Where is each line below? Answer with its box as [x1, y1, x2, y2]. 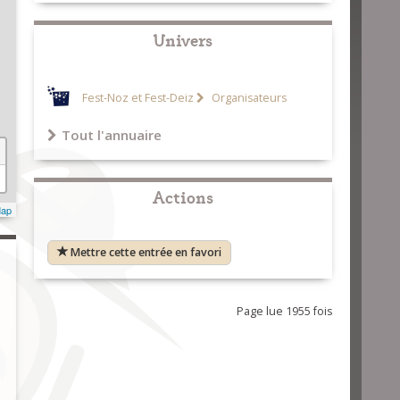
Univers [153, 27, 212, 51]
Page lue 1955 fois [236, 304, 332, 319]
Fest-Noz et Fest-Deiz [81, 90, 194, 106]
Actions [152, 184, 213, 208]
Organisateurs [208, 90, 287, 106]
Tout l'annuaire [61, 126, 162, 144]
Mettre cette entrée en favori [70, 245, 221, 260]
